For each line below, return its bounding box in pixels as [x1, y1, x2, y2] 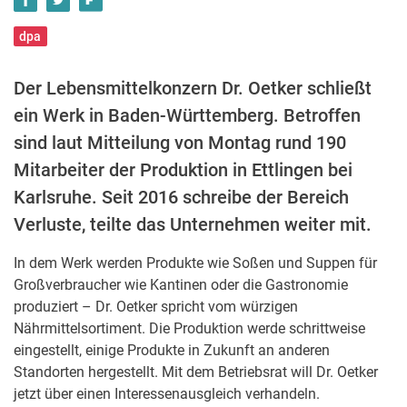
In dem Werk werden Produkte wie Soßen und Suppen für [14, 254, 377, 272]
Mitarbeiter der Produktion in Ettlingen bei [14, 159, 352, 181]
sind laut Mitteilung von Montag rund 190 [14, 132, 346, 154]
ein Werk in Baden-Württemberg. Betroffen [14, 104, 361, 126]
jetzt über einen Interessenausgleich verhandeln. [14, 385, 320, 402]
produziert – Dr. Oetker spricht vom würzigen [14, 298, 298, 315]
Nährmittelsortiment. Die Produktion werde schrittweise [14, 320, 365, 337]
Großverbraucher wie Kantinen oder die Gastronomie [14, 276, 348, 293]
